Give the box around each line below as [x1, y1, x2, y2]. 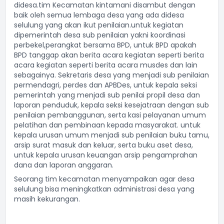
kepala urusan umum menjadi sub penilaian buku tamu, [14, 130, 209, 140]
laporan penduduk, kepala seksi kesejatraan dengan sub [14, 100, 209, 110]
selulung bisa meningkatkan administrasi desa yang [14, 184, 196, 194]
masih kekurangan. [14, 194, 80, 204]
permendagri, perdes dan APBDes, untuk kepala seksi [14, 80, 197, 90]
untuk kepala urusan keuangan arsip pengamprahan [14, 150, 197, 160]
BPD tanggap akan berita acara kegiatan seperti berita [14, 50, 204, 60]
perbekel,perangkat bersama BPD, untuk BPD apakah [14, 40, 196, 50]
